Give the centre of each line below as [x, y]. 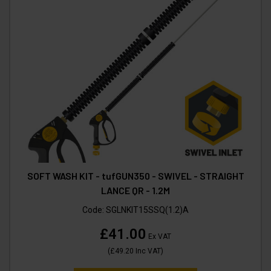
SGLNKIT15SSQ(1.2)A [147, 210]
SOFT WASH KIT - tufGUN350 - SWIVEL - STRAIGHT [135, 176]
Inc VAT [147, 251]
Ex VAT [159, 237]
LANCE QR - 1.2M [135, 191]
